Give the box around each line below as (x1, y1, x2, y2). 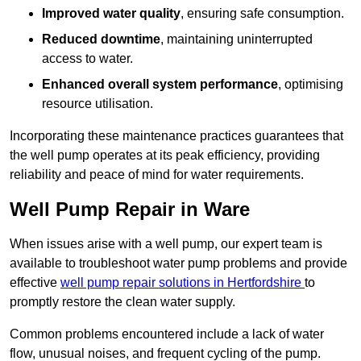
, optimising (278, 77, 343, 92)
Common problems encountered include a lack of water (10, 327, 324, 342)
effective (10, 276, 60, 290)
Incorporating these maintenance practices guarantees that (10, 129, 343, 143)
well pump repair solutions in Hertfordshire (60, 276, 305, 290)
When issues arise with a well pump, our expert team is (10, 237, 322, 251)
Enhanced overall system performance (42, 77, 278, 92)
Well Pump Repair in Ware (10, 198, 250, 221)
